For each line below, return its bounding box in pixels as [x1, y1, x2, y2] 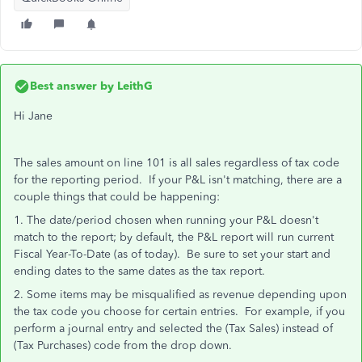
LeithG [114, 79, 153, 93]
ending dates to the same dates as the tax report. [14, 264, 265, 278]
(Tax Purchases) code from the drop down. [14, 339, 232, 352]
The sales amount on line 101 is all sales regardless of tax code [14, 156, 339, 170]
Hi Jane [14, 109, 53, 123]
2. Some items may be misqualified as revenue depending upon [14, 288, 347, 301]
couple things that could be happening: [14, 190, 220, 204]
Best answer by [30, 79, 114, 93]
